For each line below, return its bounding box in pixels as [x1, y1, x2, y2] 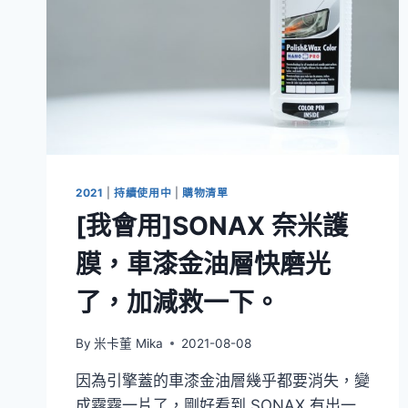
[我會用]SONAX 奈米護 [76, 210, 348, 242]
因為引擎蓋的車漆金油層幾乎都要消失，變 [76, 371, 370, 390]
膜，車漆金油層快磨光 [76, 249, 331, 280]
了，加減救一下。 [76, 287, 280, 319]
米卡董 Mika [94, 335, 164, 351]
